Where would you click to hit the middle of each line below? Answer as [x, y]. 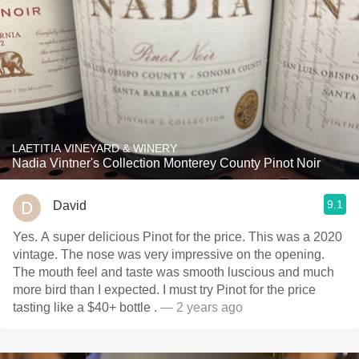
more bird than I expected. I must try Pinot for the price [88, 290]
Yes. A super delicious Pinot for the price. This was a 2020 [177, 237]
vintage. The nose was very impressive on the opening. [37, 254]
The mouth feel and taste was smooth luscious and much [173, 272]
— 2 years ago [202, 307]
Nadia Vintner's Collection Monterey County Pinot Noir [166, 163]
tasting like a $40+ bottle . [87, 307]
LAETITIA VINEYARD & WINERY [95, 148]
